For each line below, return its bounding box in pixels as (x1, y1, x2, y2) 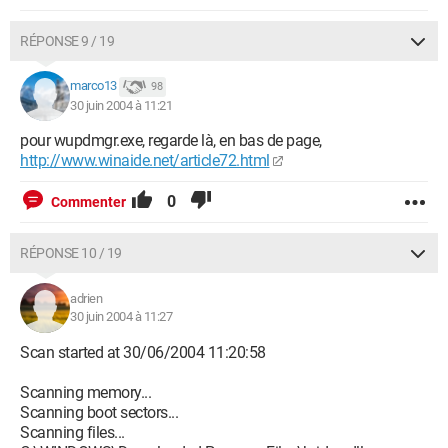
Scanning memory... (20, 383, 151, 402)
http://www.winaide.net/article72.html (20, 151, 270, 170)
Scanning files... (20, 423, 125, 442)
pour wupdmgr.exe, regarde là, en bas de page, (20, 131, 322, 150)
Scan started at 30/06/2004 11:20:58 (20, 343, 266, 362)
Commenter (51, 194, 126, 210)
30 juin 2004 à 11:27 (70, 309, 172, 324)
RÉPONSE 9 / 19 (20, 33, 114, 49)
